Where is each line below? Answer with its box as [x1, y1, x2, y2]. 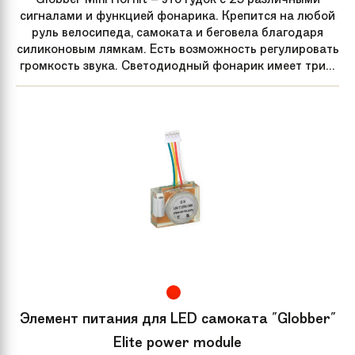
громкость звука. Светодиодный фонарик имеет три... [20, 56, 335, 74]
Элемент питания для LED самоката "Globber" [19, 308, 336, 328]
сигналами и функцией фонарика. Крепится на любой [20, 6, 335, 24]
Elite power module [113, 332, 242, 352]
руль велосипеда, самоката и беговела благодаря [32, 23, 323, 40]
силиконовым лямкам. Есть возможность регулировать [16, 40, 339, 57]
